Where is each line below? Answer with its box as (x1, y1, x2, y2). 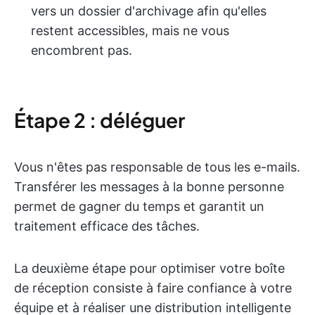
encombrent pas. (31, 43, 132, 58)
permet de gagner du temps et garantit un (14, 199, 264, 214)
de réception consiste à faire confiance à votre (14, 281, 292, 295)
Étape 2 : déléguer (14, 108, 185, 132)
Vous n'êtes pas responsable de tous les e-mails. (14, 160, 300, 174)
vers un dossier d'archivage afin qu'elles (31, 4, 266, 18)
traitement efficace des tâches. (14, 219, 200, 233)
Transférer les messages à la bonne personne (14, 179, 284, 194)
